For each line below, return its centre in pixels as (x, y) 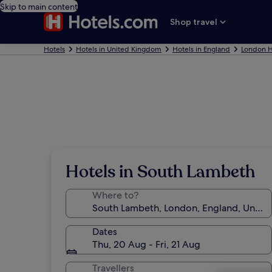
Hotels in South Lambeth (160, 172)
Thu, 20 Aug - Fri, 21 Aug (146, 244)
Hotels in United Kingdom (119, 49)
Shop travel (194, 22)
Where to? (115, 195)
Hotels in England (201, 49)
